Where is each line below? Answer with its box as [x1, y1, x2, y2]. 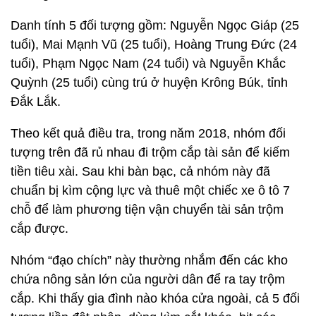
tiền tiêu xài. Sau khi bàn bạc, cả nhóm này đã [11, 164, 270, 178]
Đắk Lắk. [11, 95, 61, 109]
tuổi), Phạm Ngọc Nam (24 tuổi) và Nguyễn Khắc [11, 56, 286, 71]
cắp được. [11, 221, 68, 236]
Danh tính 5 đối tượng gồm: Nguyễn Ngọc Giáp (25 [11, 18, 299, 32]
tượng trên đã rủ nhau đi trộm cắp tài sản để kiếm [11, 145, 290, 159]
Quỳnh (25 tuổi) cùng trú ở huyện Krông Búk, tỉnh [11, 75, 288, 90]
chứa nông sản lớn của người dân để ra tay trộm [11, 272, 285, 286]
